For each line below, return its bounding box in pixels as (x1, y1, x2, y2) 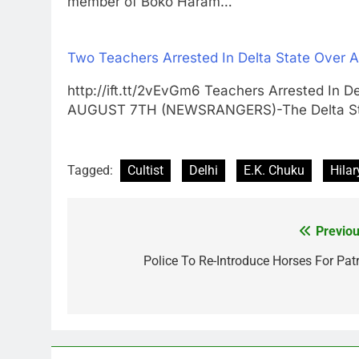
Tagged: (67, 163, 116, 179)
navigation (83, 253, 172, 276)
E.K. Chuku (244, 163, 305, 179)
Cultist (127, 163, 163, 179)
